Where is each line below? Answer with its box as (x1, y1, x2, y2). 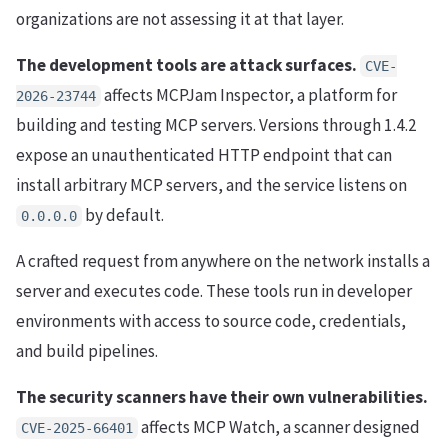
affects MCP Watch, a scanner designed (138, 415, 420, 438)
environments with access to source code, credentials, (16, 309, 406, 332)
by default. (82, 203, 164, 226)
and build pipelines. (16, 339, 158, 362)
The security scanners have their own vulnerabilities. (16, 385, 428, 408)
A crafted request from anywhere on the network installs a (16, 249, 430, 272)
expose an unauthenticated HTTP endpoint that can (16, 143, 392, 166)
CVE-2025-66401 (21, 419, 133, 436)
